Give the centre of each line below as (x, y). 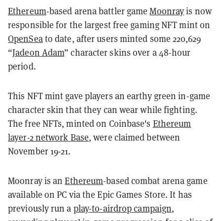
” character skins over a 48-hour (128, 52)
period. (22, 66)
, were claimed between (135, 137)
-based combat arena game (155, 180)
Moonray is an (37, 180)
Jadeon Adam (38, 52)
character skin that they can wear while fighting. (103, 109)
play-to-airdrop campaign (123, 208)
